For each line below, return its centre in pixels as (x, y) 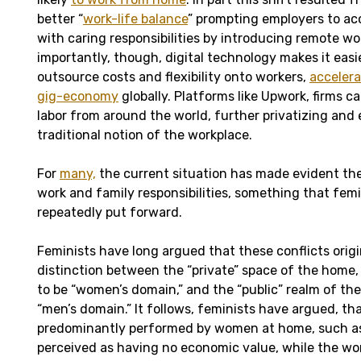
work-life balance (135, 19)
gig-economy (78, 96)
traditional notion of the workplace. (145, 135)
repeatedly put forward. (110, 212)
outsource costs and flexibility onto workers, (173, 77)
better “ (60, 19)
